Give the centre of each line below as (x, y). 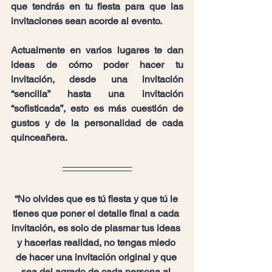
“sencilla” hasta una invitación (97, 94)
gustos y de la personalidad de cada (97, 123)
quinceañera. (39, 138)
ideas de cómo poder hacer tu (97, 65)
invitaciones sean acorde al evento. (87, 21)
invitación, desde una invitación (97, 79)
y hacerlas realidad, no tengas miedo (97, 243)
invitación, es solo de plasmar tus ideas (97, 228)
